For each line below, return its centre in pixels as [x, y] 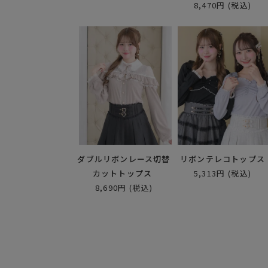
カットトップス [122, 173]
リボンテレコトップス [223, 159]
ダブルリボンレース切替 [124, 159]
